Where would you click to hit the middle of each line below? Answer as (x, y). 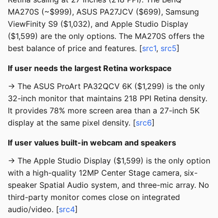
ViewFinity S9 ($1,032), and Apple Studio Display (98, 24)
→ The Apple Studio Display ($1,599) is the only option (109, 161)
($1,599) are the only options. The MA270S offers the (106, 36)
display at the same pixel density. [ (72, 123)
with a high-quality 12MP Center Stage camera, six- (103, 173)
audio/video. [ (33, 209)
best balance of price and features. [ (75, 48)
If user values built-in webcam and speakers (92, 143)
